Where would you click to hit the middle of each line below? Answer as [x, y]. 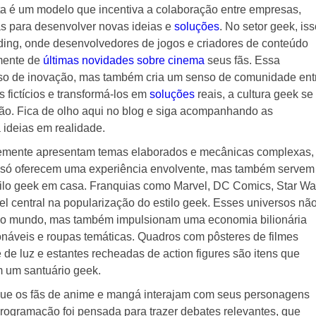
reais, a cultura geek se [254, 94]
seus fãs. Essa [242, 60]
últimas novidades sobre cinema [123, 60]
